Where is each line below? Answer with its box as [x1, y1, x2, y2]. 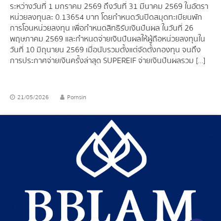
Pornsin [66, 93, 86, 103]
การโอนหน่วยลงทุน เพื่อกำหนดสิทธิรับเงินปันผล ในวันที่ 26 [10, 22, 193, 35]
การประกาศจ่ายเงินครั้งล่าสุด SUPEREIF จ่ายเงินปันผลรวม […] [10, 54, 205, 68]
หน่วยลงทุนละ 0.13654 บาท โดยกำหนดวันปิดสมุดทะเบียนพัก [10, 11, 202, 24]
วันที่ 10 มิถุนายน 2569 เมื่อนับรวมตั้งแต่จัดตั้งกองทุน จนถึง [10, 43, 201, 57]
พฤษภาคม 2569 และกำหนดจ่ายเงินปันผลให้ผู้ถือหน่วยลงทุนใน [10, 33, 205, 46]
